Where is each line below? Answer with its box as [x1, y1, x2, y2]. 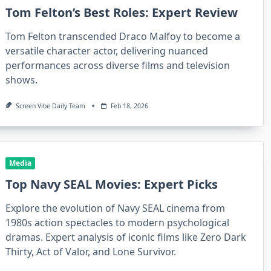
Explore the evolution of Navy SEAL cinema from [5, 201, 226, 215]
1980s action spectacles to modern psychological [5, 216, 230, 230]
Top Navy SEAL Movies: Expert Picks [5, 176, 218, 193]
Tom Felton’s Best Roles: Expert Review [5, 4, 238, 21]
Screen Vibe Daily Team [15, 101, 85, 110]
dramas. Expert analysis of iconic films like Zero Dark [5, 230, 247, 244]
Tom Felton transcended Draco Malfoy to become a [5, 29, 241, 43]
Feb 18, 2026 [111, 101, 149, 110]
